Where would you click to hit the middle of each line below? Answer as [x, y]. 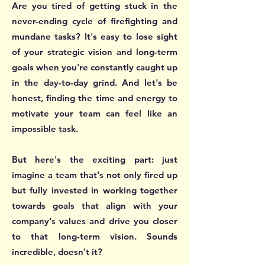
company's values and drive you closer [95, 221]
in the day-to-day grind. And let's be [95, 82]
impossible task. [45, 128]
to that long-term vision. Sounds [95, 236]
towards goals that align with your [95, 205]
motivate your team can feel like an [95, 113]
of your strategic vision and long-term [95, 51]
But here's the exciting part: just [95, 159]
